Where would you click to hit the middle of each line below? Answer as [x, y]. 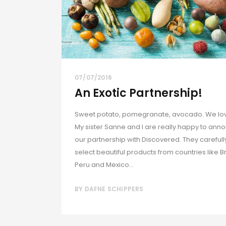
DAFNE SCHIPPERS [114, 189]
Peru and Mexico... [104, 164]
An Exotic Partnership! [138, 93]
